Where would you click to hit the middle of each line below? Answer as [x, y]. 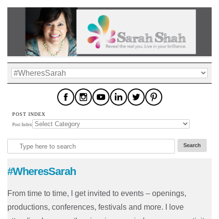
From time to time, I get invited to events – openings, [97, 194]
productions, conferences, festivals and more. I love [96, 207]
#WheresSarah [42, 172]
